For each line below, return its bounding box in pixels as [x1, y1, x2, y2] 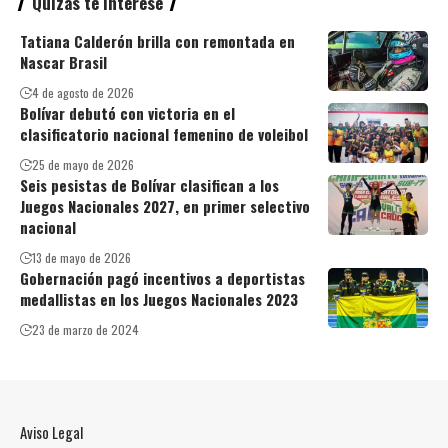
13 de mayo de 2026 [32, 249, 131, 267]
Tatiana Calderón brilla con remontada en [20, 30, 295, 53]
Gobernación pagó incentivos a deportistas [20, 267, 305, 290]
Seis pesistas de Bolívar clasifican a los [20, 174, 279, 197]
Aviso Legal [20, 421, 83, 444]
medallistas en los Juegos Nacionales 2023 [20, 288, 298, 311]
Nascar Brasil [20, 51, 107, 74]
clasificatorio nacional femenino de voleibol [20, 123, 308, 146]
